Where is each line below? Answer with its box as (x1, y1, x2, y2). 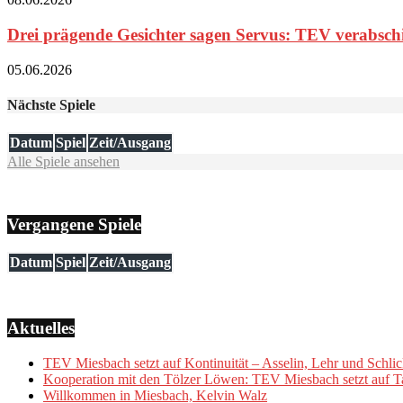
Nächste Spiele (7, 96, 95, 112)
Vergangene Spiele (7, 215, 141, 235)
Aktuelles (7, 318, 75, 337)
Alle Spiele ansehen (7, 154, 120, 170)
